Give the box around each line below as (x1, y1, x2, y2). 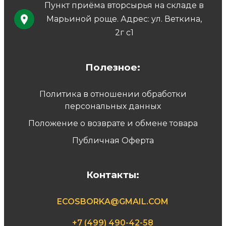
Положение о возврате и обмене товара (28, 119, 198, 129)
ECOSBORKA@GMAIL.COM (57, 197, 169, 207)
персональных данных (65, 101, 161, 111)
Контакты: (86, 169, 140, 181)
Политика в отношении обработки (39, 89, 187, 99)
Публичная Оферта (72, 136, 154, 146)
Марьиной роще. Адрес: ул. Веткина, (46, 14, 202, 24)
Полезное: (85, 62, 141, 74)
